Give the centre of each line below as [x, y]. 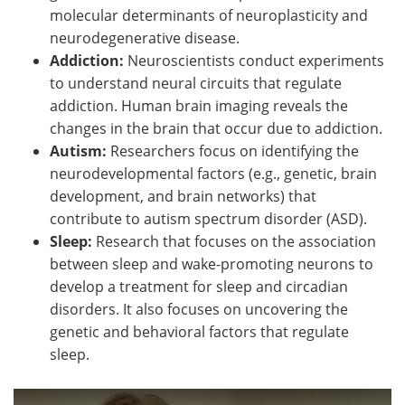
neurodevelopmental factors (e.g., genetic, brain [213, 173]
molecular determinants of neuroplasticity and [209, 15]
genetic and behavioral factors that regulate [199, 331]
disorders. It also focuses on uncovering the [199, 309]
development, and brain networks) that [183, 196]
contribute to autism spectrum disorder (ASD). [208, 218]
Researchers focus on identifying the [235, 151]
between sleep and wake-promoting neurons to [212, 264]
